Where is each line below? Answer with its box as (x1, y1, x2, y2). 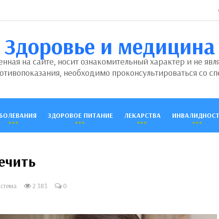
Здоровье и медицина (4, 32, 215, 60)
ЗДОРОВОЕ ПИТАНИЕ (47, 111, 113, 120)
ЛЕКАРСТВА (124, 111, 161, 120)
